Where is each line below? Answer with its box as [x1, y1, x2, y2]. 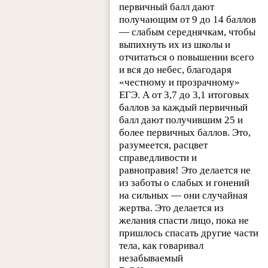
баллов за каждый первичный [119, 101, 248, 113]
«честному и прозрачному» [119, 76, 240, 88]
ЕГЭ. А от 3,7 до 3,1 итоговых [119, 89, 250, 100]
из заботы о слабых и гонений [119, 176, 250, 188]
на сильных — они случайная [119, 189, 248, 201]
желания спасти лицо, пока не [119, 214, 249, 226]
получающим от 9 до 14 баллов [119, 13, 257, 25]
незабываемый [119, 252, 184, 264]
